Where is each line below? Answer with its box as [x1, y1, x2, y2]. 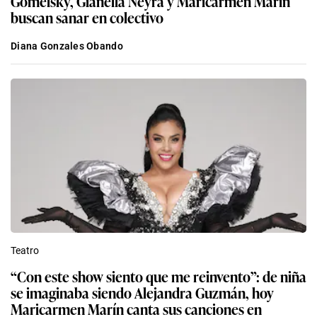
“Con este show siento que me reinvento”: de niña [11, 265, 306, 287]
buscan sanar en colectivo [11, 6, 163, 28]
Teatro [11, 245, 39, 257]
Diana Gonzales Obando [11, 40, 123, 52]
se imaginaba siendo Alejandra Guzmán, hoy [11, 282, 274, 304]
